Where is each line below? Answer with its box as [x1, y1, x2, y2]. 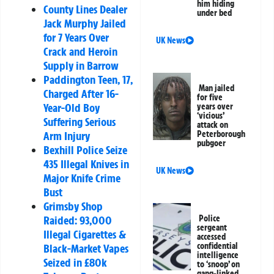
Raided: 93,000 [43, 212, 112, 228]
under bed [197, 7, 232, 19]
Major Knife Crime [43, 170, 120, 185]
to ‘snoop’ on [197, 259, 240, 270]
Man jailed [199, 83, 235, 94]
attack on [197, 119, 229, 131]
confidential [197, 240, 239, 252]
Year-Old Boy [43, 100, 100, 115]
